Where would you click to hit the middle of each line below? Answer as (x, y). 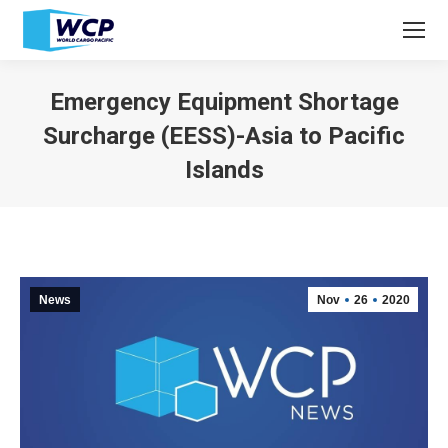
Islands (224, 170)
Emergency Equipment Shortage (224, 102)
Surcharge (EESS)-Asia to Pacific (224, 136)
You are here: (267, 200)
